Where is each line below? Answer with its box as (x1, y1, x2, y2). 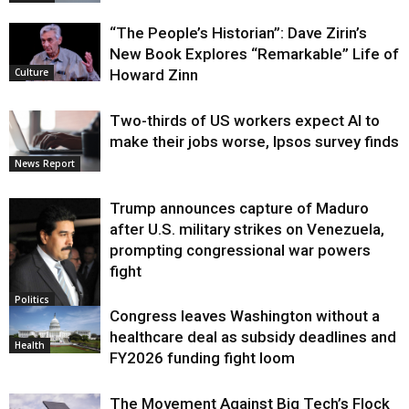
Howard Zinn (110, 65, 198, 84)
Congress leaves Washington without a (110, 306, 380, 325)
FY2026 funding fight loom (110, 348, 295, 367)
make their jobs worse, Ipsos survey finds (110, 131, 399, 151)
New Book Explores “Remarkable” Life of (110, 44, 399, 63)
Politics (15, 292, 49, 306)
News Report (15, 156, 75, 170)
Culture (15, 66, 48, 79)
